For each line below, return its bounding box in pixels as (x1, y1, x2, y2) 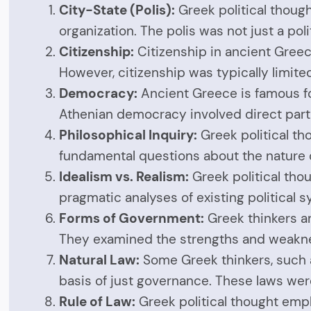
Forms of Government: (59, 209, 205, 227)
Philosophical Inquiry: (59, 126, 198, 144)
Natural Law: (59, 251, 140, 269)
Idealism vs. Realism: (59, 167, 190, 185)
